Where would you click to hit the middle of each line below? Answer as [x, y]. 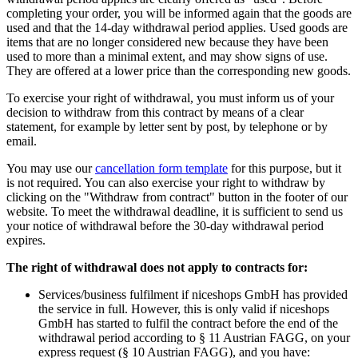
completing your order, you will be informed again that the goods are [179, 14]
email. [22, 141]
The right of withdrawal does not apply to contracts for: [157, 268]
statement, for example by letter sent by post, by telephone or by [167, 127]
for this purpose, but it [284, 169]
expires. [26, 241]
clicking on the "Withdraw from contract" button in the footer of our [177, 197]
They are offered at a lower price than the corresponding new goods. [179, 71]
